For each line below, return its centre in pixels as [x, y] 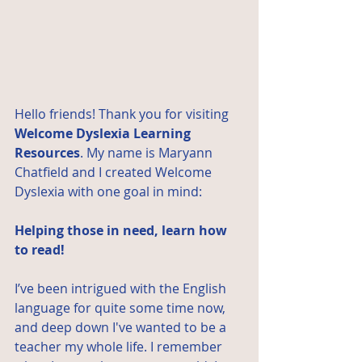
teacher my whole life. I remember [120, 347]
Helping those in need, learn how [122, 231]
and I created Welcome [142, 173]
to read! [40, 250]
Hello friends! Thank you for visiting [123, 114]
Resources [47, 153]
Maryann [187, 153]
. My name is [119, 153]
